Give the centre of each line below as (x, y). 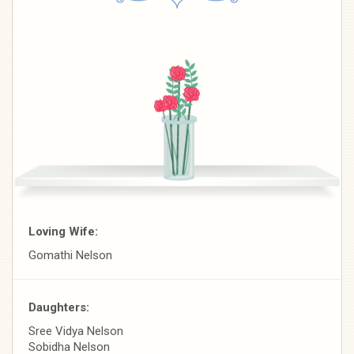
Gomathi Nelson (70, 255)
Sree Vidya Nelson (76, 331)
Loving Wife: (63, 231)
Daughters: (59, 307)
